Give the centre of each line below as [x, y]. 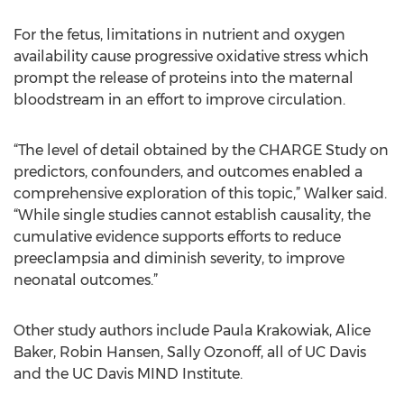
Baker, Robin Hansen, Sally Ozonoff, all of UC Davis [190, 352]
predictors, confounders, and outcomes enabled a [188, 172]
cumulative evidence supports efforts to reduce [177, 237]
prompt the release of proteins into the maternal [184, 78]
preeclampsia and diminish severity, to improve [179, 258]
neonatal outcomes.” [86, 280]
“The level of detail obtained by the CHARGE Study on [201, 150]
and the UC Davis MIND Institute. [128, 374]
